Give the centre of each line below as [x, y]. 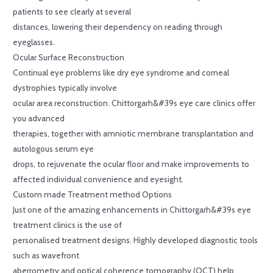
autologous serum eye [54, 148]
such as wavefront [46, 255]
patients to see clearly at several [72, 11]
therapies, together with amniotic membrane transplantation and [133, 133]
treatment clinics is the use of [68, 225]
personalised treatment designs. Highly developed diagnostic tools [136, 240]
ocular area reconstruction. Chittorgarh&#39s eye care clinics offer [134, 103]
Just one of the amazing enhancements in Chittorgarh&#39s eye [132, 209]
